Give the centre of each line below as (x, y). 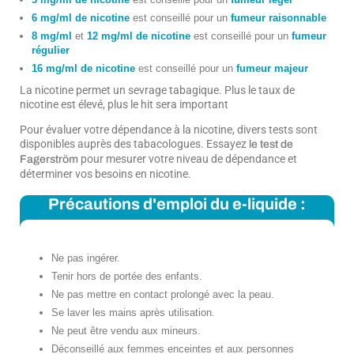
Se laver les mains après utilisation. (133, 312)
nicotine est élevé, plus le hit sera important (124, 104)
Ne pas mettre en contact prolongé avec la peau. (163, 294)
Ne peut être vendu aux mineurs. (126, 330)
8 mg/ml (53, 36)
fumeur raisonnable (279, 17)
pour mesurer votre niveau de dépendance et (188, 158)
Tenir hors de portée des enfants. (127, 276)
